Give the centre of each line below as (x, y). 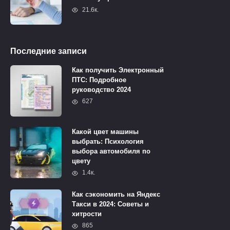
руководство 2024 (101, 90)
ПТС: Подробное (99, 80)
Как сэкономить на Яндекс (116, 194)
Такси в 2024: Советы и (110, 204)
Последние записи (49, 51)
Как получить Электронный (118, 70)
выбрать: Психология (108, 142)
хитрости (87, 214)
